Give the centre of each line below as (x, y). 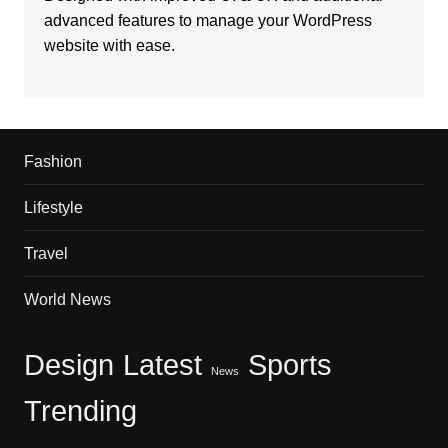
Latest (162, 365)
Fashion (52, 162)
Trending (80, 411)
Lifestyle (53, 208)
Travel (45, 254)
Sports (289, 365)
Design (68, 365)
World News (67, 300)
